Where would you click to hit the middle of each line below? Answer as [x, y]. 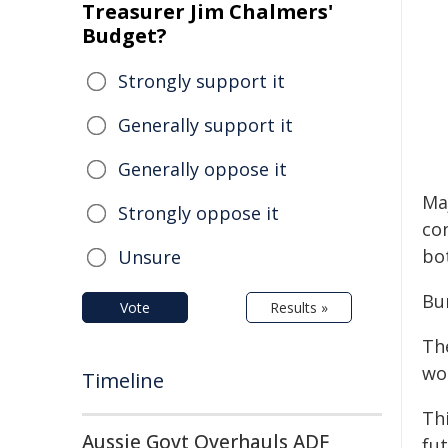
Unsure [149, 257]
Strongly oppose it [198, 213]
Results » [299, 307]
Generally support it [205, 125]
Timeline [123, 380]
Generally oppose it [202, 169]
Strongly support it [201, 81]
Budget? [124, 35]
